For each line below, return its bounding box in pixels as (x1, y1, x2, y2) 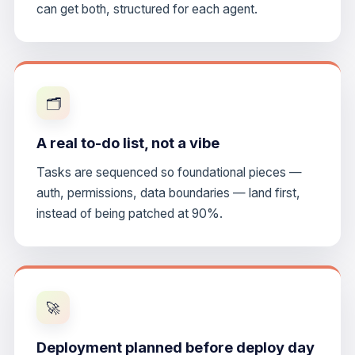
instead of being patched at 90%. (36, 206, 223, 221)
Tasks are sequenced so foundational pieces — (36, 165, 302, 180)
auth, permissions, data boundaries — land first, (36, 185, 300, 200)
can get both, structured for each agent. (36, 2, 258, 17)
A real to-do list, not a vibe (36, 134, 219, 151)
